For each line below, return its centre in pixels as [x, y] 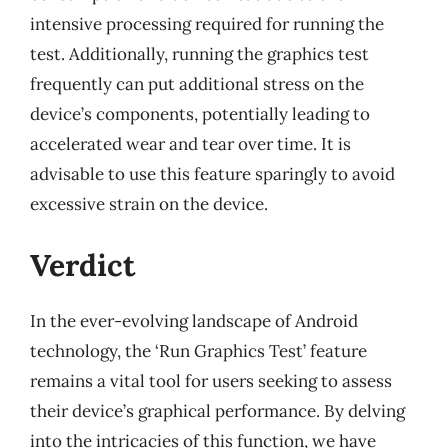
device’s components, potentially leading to [200, 113]
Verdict [82, 265]
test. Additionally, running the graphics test [199, 53]
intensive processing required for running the [207, 23]
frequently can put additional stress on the [197, 83]
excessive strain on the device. [149, 203]
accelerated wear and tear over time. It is [190, 143]
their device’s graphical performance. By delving [217, 411]
